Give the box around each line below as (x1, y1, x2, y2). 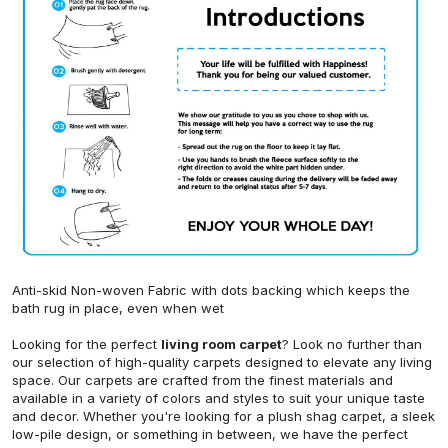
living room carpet (161, 335, 282, 352)
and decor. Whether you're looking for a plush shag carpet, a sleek (12, 407, 435, 424)
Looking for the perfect (12, 335, 161, 352)
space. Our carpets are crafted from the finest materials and (12, 371, 393, 388)
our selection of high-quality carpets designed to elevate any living (12, 353, 432, 370)
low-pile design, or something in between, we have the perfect (12, 425, 408, 442)
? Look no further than (282, 335, 422, 352)
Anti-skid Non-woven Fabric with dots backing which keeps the (12, 281, 410, 298)
